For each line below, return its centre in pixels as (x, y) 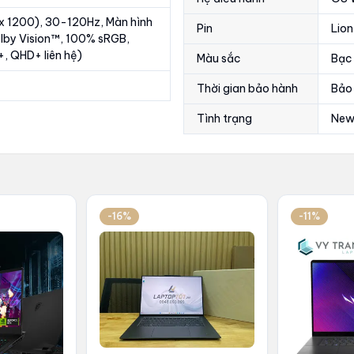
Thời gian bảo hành (247, 88)
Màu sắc (219, 58)
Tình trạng (224, 119)
